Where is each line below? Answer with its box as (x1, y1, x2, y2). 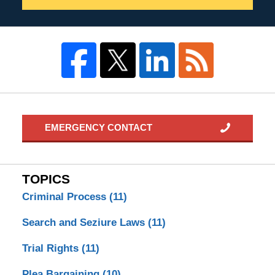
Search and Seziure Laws (21, 216, 148, 228)
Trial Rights (21, 242, 82, 254)
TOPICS (21, 171, 70, 187)
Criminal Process (21, 190, 109, 203)
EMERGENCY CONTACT (45, 122, 153, 133)
